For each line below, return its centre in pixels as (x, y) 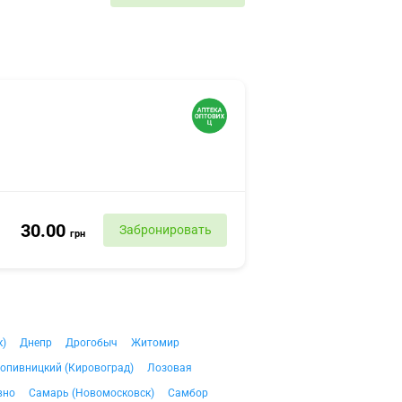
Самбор (188, 393)
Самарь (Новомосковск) (92, 393)
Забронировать (165, 230)
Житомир (155, 343)
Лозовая (170, 368)
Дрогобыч (92, 343)
